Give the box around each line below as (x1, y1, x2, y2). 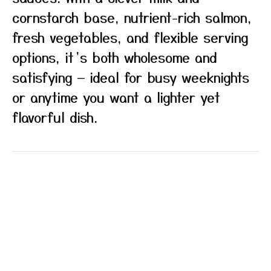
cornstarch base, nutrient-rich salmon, (12, 7, 252, 27)
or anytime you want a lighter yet (12, 87, 220, 106)
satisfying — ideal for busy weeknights (12, 67, 249, 87)
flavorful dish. (12, 107, 97, 126)
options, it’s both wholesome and (12, 47, 217, 67)
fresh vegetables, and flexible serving (12, 27, 249, 47)
